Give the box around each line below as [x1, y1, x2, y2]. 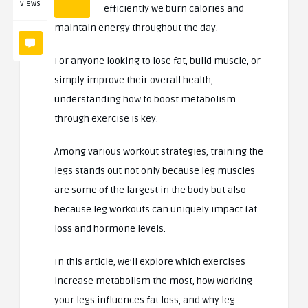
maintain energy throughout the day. [54, 21, 220, 34]
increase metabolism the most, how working [54, 274, 252, 287]
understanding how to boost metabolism [54, 93, 236, 105]
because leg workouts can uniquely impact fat [54, 203, 257, 215]
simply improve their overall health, [54, 74, 213, 86]
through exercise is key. [54, 112, 160, 124]
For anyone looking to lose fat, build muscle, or [54, 54, 261, 67]
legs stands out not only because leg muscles [54, 164, 255, 177]
